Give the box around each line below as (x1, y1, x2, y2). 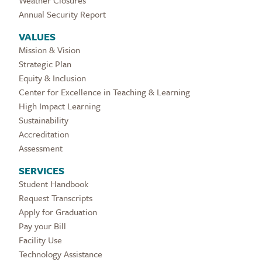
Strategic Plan (19, 57, 71, 71)
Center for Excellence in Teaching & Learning (19, 85, 190, 99)
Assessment (19, 142, 63, 155)
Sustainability (19, 113, 68, 127)
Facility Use (19, 233, 62, 247)
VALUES (19, 29, 56, 44)
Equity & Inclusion (19, 71, 86, 85)
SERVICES (19, 163, 64, 178)
